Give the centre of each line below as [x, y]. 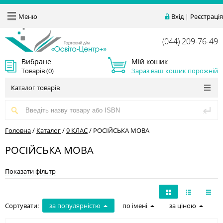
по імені [135, 206]
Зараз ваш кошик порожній [174, 70]
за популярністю [75, 206]
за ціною [183, 206]
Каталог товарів [35, 88]
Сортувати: [22, 206]
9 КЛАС [77, 130]
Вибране [36, 61]
